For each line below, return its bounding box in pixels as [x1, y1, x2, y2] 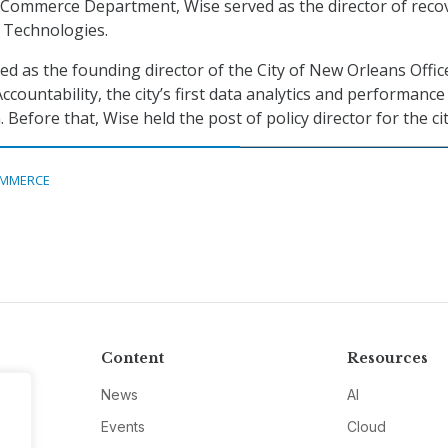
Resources [347, 349, 429, 368]
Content [100, 349, 164, 368]
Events [100, 418, 145, 436]
